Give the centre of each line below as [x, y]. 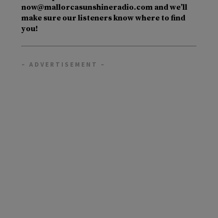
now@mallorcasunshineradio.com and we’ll [104, 8]
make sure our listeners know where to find [103, 18]
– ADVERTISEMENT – [64, 65]
